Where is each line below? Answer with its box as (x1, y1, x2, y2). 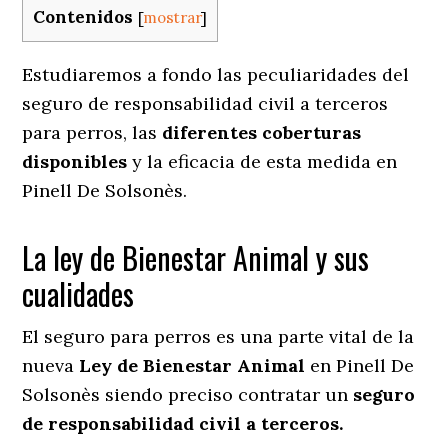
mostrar (143, 8, 202, 28)
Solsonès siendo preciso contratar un (22, 382, 354, 406)
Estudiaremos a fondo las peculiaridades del (22, 62, 410, 86)
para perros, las (22, 120, 163, 144)
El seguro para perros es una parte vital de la (22, 324, 415, 348)
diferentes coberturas (162, 120, 362, 144)
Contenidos (33, 6, 134, 29)
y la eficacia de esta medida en (127, 149, 398, 173)
